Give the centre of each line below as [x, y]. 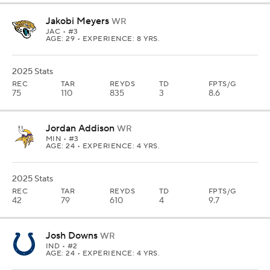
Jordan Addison [80, 128]
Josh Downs [72, 236]
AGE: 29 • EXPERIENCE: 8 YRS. [103, 39]
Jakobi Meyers [77, 21]
